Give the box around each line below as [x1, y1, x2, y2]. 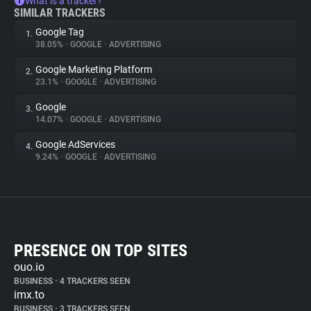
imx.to [14, 288, 44, 301]
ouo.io [14, 260, 44, 274]
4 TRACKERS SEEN [58, 276, 131, 286]
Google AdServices [35, 139, 115, 150]
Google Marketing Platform [35, 64, 152, 75]
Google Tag [35, 26, 84, 37]
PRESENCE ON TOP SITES [14, 241, 187, 260]
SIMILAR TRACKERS [14, 6, 106, 19]
